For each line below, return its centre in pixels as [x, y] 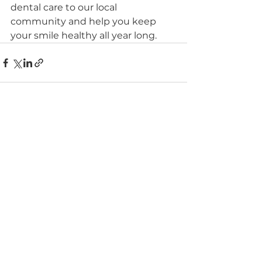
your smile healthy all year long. [84, 35]
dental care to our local [65, 7]
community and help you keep [85, 21]
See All [173, 129]
